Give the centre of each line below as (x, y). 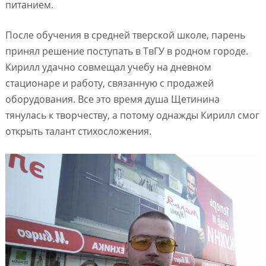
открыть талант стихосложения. (78, 132)
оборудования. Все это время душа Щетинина (112, 99)
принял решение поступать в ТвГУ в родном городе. (126, 51)
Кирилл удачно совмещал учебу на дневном (108, 67)
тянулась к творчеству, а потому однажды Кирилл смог (132, 115)
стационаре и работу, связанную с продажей (109, 83)
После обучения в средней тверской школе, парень (125, 35)
